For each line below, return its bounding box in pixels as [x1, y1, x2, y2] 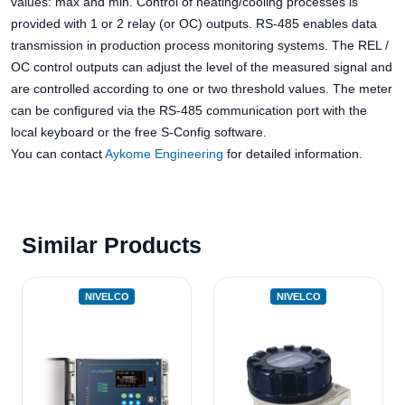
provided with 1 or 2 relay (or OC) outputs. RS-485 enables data [11, 16, 377, 31]
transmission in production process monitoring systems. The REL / [11, 38, 389, 52]
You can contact [11, 146, 105, 161]
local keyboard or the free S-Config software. [11, 125, 267, 139]
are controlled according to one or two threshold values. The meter [11, 81, 392, 96]
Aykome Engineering [105, 146, 223, 161]
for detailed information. [223, 146, 363, 161]
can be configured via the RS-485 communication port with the [11, 103, 367, 118]
